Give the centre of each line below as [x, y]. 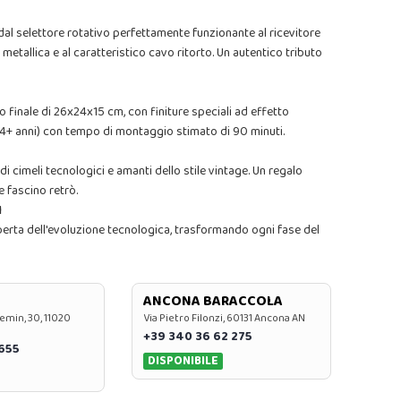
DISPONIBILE [183, 361]
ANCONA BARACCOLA [213, 301]
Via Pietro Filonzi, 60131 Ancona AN [224, 318]
